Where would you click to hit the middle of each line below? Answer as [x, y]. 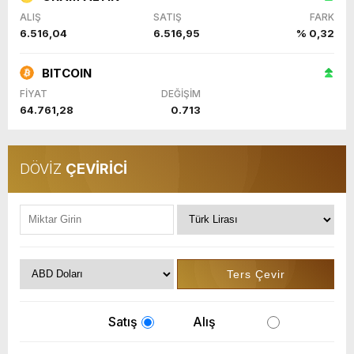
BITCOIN [67, 73]
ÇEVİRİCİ [96, 168]
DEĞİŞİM [181, 93]
